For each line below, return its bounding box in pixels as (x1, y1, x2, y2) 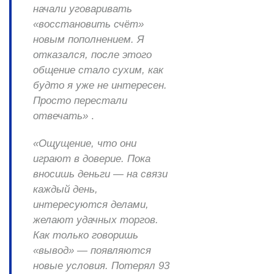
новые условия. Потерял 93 (33, 259, 169, 272)
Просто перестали (33, 94, 127, 106)
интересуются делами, (33, 198, 149, 210)
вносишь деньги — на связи (33, 168, 168, 180)
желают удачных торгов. (33, 213, 158, 226)
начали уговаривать (33, 2, 132, 15)
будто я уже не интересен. (33, 79, 167, 91)
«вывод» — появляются (33, 244, 151, 256)
